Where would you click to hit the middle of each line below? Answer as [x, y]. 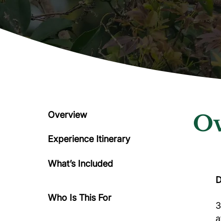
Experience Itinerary [89, 139]
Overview [67, 115]
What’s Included [80, 164]
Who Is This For [80, 198]
